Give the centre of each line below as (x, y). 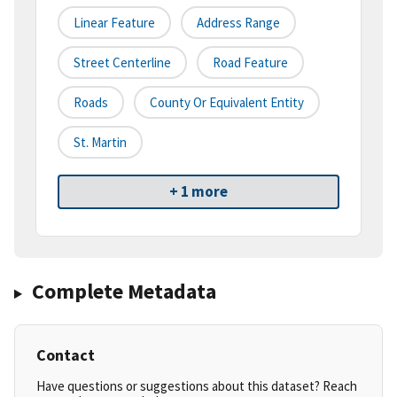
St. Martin (100, 143)
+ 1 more (198, 192)
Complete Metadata (124, 292)
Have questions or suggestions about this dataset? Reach (197, 386)
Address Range (238, 23)
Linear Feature (114, 23)
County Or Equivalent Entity (227, 103)
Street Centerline (122, 63)
